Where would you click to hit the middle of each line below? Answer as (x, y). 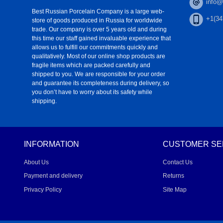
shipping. (44, 101)
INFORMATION (52, 144)
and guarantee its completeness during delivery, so (101, 83)
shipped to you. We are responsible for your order (99, 74)
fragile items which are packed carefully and (91, 65)
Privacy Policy (43, 189)
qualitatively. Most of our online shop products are (99, 56)
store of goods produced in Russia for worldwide (97, 21)
